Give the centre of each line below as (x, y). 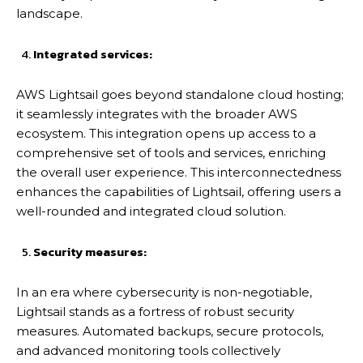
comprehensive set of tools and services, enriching (171, 152)
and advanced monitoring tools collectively (148, 350)
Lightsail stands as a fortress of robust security (155, 311)
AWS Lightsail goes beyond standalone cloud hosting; (180, 94)
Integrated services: (93, 53)
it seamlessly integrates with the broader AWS (157, 113)
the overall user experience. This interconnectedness (179, 172)
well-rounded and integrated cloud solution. (151, 211)
